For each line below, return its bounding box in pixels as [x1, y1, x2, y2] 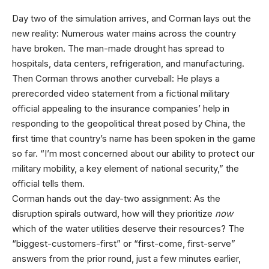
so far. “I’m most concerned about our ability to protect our [12, 148, 255, 159]
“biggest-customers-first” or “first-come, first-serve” [12, 238, 235, 249]
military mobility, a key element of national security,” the [12, 163, 239, 174]
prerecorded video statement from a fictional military [12, 88, 229, 99]
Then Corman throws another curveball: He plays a [12, 73, 220, 84]
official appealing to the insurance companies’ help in [12, 103, 229, 114]
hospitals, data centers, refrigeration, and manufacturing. [12, 58, 244, 69]
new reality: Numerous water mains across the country [12, 28, 236, 39]
